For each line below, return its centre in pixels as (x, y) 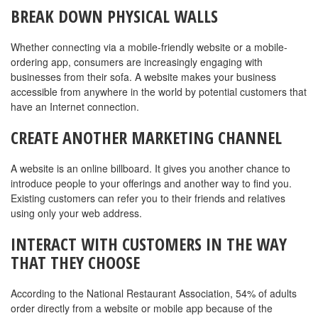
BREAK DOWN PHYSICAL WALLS (114, 16)
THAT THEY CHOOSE (75, 263)
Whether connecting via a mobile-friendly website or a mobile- (149, 47)
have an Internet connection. (75, 107)
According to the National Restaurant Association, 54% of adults (154, 294)
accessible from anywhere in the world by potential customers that (159, 92)
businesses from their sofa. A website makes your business (143, 77)
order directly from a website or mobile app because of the (142, 308)
